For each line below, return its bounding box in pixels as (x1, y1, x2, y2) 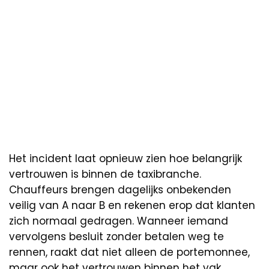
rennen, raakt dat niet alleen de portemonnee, (9, 244, 250, 259)
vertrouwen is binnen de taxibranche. (9, 166, 201, 181)
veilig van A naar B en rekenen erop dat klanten (9, 198, 255, 213)
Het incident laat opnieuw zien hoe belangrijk (9, 151, 242, 166)
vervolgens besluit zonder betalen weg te (9, 229, 224, 244)
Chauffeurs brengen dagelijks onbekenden (9, 182, 231, 197)
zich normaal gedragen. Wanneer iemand (9, 213, 228, 228)
